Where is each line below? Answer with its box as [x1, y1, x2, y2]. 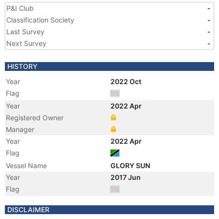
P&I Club [6, 4, 34, 12]
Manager [6, 125, 34, 133]
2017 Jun [110, 173, 142, 181]
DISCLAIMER [7, 205, 49, 214]
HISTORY [7, 62, 38, 70]
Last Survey [6, 27, 44, 36]
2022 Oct [110, 77, 143, 86]
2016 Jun [110, 197, 143, 206]
